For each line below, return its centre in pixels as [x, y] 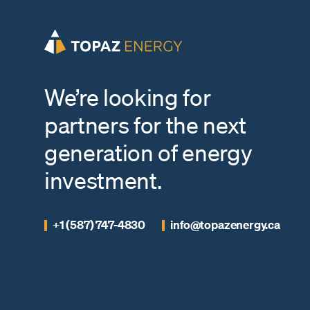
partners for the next [145, 125]
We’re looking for [128, 97]
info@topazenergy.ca [225, 224]
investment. [103, 180]
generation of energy [148, 152]
